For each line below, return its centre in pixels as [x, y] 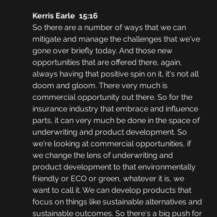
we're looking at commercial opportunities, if [112, 144]
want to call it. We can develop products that [113, 190]
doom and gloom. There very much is [101, 86]
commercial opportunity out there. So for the [113, 97]
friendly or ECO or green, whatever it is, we [109, 179]
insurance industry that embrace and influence [116, 109]
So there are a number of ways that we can [110, 28]
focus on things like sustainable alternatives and [118, 202]
